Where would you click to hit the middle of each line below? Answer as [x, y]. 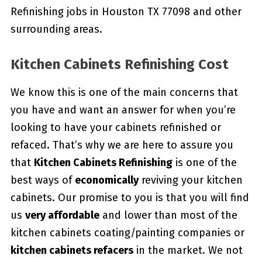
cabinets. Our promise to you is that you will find [130, 197]
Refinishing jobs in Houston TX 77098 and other [126, 11]
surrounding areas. [56, 29]
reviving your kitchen [190, 180]
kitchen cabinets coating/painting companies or [127, 232]
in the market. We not [188, 250]
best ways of [42, 180]
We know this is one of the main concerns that [124, 92]
